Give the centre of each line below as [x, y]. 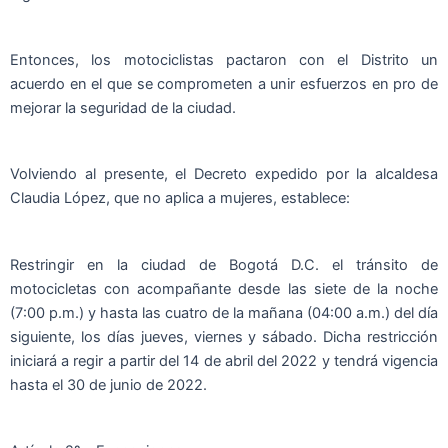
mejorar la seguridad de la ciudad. [123, 108]
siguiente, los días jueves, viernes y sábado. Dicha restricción [224, 336]
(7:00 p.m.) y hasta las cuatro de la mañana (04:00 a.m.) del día [224, 312]
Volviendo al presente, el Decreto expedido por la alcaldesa [224, 174]
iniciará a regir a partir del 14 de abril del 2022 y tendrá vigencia [224, 360]
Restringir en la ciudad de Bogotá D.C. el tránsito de [224, 264]
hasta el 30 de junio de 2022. [108, 384]
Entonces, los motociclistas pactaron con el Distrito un [224, 60]
